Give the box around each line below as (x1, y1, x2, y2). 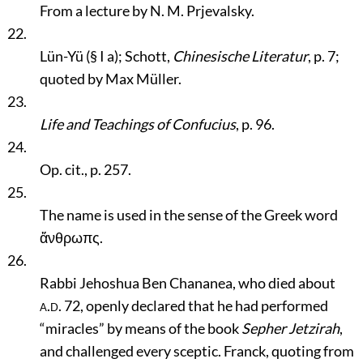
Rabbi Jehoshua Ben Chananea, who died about (39, 274, 335, 292)
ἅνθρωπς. (39, 228, 103, 246)
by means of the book (104, 319, 241, 337)
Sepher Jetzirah (241, 319, 340, 337)
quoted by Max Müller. (39, 70, 181, 88)
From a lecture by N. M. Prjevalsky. (39, 2, 254, 19)
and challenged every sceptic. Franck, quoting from (39, 342, 354, 360)
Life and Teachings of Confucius (39, 115, 236, 133)
